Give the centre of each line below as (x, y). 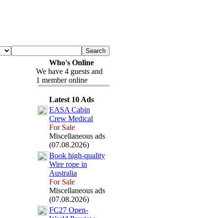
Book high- (67, 155)
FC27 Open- (69, 210)
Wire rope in (68, 164)
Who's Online (71, 63)
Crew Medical (71, 118)
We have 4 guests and (69, 71)
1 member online (62, 80)
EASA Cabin (70, 110)
